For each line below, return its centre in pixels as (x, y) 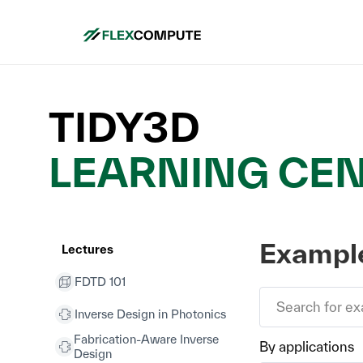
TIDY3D (124, 126)
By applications (307, 346)
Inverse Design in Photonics (150, 314)
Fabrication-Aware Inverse (147, 339)
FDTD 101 (100, 282)
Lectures (88, 249)
